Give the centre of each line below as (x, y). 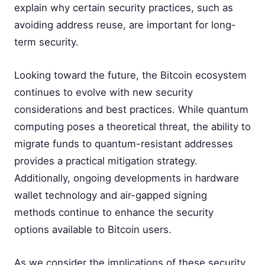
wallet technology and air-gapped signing (111, 195)
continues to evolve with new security (104, 93)
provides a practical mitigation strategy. (106, 161)
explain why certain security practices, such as (124, 8)
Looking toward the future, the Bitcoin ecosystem (130, 75)
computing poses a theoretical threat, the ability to (132, 127)
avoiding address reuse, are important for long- (125, 25)
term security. (46, 42)
